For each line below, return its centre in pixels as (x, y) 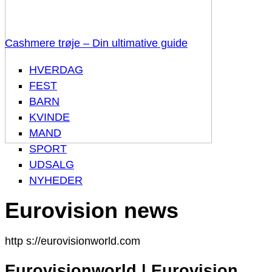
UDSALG (52, 165)
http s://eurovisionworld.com (73, 241)
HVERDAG (56, 70)
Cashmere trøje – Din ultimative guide (96, 43)
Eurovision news (92, 211)
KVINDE (49, 117)
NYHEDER (56, 180)
